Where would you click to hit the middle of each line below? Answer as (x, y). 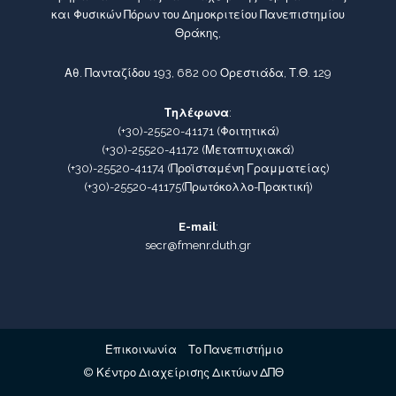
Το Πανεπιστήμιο (235, 350)
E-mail (197, 227)
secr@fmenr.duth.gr (198, 246)
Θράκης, (198, 34)
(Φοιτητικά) (246, 132)
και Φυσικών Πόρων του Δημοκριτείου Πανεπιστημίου (198, 15)
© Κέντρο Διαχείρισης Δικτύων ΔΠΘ (185, 373)
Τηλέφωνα (197, 113)
